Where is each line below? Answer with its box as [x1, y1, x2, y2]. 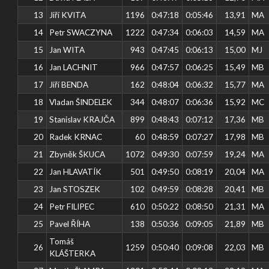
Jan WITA [49, 44, 85, 55]
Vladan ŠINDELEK [49, 97, 113, 107]
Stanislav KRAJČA [49, 114, 115, 124]
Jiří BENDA [49, 79, 89, 89]
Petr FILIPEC [49, 201, 95, 211]
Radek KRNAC [49, 131, 103, 142]
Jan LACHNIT [49, 62, 98, 72]
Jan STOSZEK [49, 184, 101, 194]
